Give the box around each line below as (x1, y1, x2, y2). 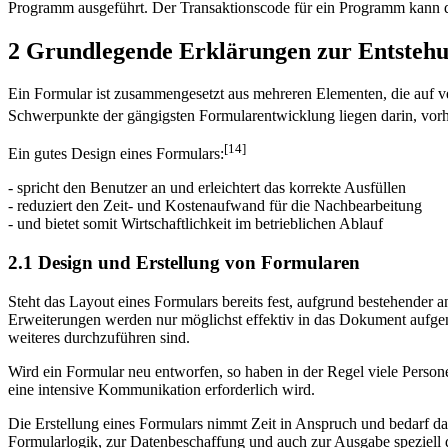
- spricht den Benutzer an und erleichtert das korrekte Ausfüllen (8, 179, 406, 197)
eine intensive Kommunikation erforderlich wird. (8, 380, 315, 398)
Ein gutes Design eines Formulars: (8, 145, 224, 163)
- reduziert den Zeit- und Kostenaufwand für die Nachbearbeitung (8, 197, 422, 215)
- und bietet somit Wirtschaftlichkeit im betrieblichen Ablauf (8, 215, 383, 233)
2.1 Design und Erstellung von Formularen (8, 251, 360, 273)
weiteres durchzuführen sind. (8, 328, 190, 346)
